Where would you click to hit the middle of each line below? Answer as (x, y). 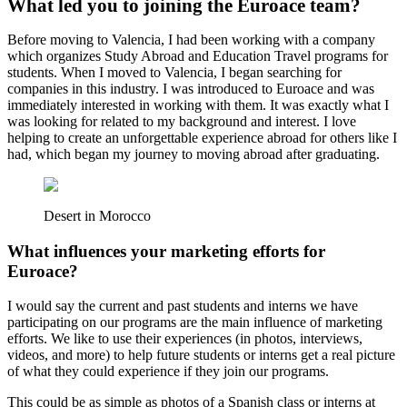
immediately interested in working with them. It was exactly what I (198, 104)
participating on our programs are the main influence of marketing (195, 323)
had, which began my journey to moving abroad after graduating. (194, 154)
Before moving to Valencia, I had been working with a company (191, 39)
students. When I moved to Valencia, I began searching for (174, 72)
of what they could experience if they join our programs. (168, 372)
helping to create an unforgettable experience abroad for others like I (202, 137)
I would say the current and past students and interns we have (183, 306)
